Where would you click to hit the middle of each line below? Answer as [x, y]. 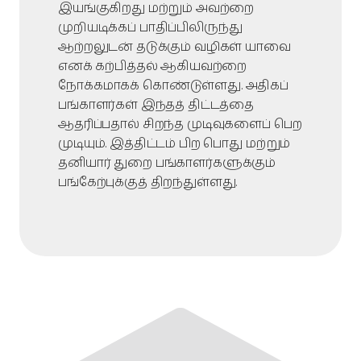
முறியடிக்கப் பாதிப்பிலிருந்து [150, 27]
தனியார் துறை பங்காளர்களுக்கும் [167, 163]
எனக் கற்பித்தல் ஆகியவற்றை [153, 66]
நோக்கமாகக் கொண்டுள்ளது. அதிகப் [173, 85]
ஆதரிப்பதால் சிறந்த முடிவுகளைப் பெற [180, 124]
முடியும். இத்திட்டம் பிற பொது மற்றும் [174, 143]
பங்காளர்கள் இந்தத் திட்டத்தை [156, 105]
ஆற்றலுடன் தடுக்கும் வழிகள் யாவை [174, 47]
